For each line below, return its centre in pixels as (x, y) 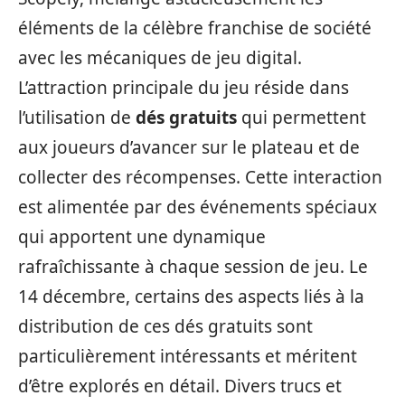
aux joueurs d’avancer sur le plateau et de (189, 147)
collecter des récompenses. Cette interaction (200, 177)
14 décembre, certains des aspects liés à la (191, 297)
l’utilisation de (77, 118)
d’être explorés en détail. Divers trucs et (180, 386)
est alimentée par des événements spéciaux (198, 207)
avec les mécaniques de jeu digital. (160, 58)
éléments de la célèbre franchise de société (195, 28)
